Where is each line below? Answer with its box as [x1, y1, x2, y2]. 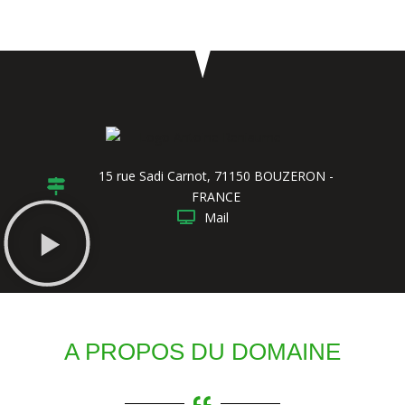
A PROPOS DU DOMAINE [64, 337, 341, 365]
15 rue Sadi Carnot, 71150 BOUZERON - [99, 166, 334, 184]
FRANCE [192, 187, 240, 205]
